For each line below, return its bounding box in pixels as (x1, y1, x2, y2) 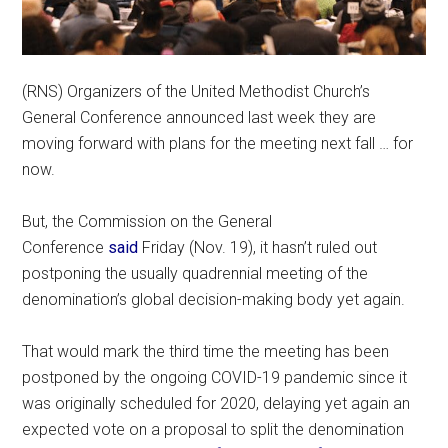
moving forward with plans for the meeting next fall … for (22, 133, 414, 153)
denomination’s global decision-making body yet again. (22, 289, 406, 309)
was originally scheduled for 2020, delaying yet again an (22, 393, 411, 413)
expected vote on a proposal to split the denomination (22, 419, 405, 439)
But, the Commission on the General (22, 211, 273, 231)
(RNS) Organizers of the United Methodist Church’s (22, 81, 371, 101)
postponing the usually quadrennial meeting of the (22, 263, 369, 283)
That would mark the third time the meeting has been (22, 341, 390, 361)
